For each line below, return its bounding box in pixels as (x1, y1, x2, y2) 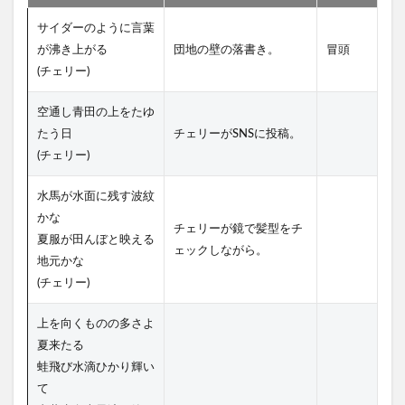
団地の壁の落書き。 (174, 43, 279, 57)
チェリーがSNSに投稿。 (174, 127, 301, 141)
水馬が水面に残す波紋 (37, 190, 155, 203)
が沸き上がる (37, 43, 108, 57)
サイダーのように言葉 (37, 22, 155, 35)
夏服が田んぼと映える (37, 233, 155, 247)
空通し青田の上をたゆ (37, 106, 155, 119)
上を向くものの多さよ (37, 317, 155, 331)
